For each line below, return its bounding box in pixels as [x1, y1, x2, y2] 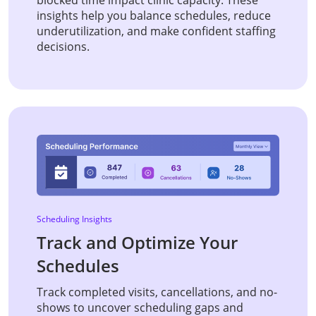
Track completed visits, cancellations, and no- [37, 284, 277, 300]
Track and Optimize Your [37, 230, 238, 254]
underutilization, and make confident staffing [37, 23, 276, 39]
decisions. [37, 38, 90, 54]
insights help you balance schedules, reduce [37, 7, 271, 23]
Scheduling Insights [37, 212, 112, 225]
